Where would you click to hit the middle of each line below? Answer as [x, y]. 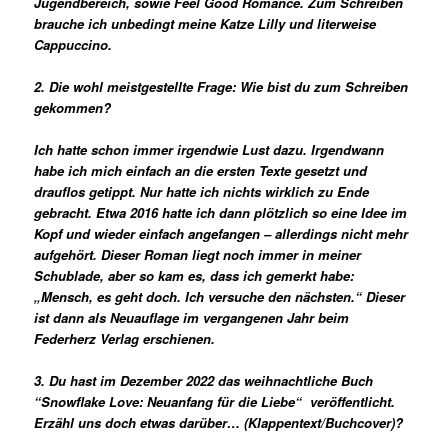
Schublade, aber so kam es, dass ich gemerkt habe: [194, 276]
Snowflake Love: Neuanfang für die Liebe [168, 402]
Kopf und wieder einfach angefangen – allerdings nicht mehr [221, 234]
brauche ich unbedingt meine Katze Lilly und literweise [205, 24]
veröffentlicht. [351, 402]
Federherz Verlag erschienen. [125, 339]
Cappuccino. [73, 45]
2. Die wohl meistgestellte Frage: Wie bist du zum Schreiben [221, 87]
